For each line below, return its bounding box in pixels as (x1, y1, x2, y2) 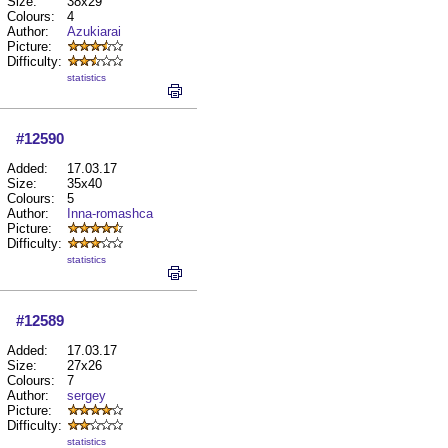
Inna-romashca (67, 206, 153, 221)
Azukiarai (67, 24, 121, 39)
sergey (67, 388, 106, 403)
